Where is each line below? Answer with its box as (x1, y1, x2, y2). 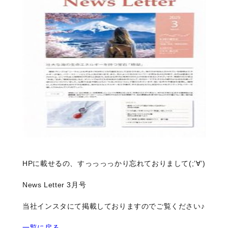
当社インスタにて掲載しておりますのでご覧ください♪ (22, 202, 205, 210)
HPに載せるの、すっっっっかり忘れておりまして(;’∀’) (22, 159, 206, 167)
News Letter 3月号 (22, 181, 87, 189)
